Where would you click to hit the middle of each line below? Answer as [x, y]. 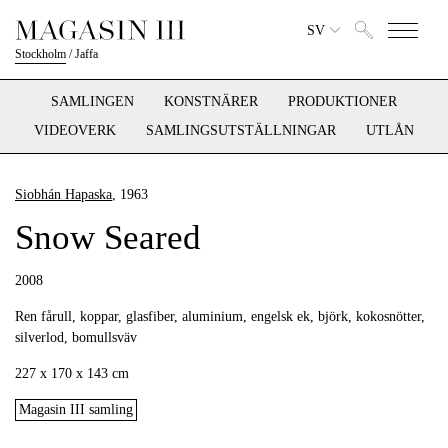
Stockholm [40, 54]
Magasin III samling [76, 409]
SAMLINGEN [92, 101]
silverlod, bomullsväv [76, 337]
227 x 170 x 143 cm [72, 373]
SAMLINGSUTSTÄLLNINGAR [241, 130]
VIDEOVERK [75, 130]
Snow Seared [108, 237]
